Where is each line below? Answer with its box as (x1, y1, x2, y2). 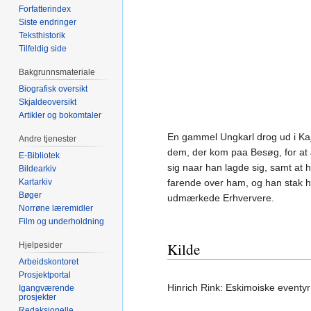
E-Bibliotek (19, 150, 60, 160)
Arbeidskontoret (19, 256, 79, 267)
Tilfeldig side (19, 44, 67, 54)
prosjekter (19, 292, 57, 302)
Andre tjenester (19, 134, 77, 144)
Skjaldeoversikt (19, 97, 77, 108)
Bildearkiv (19, 163, 57, 174)
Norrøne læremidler (19, 203, 94, 213)
